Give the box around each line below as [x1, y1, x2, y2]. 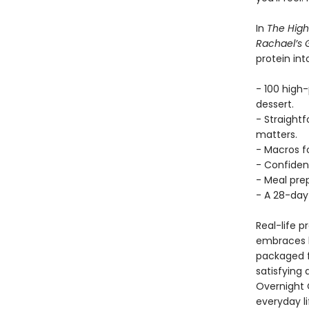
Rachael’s [255, 36, 302, 50]
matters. [255, 127, 297, 141]
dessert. [255, 97, 294, 111]
